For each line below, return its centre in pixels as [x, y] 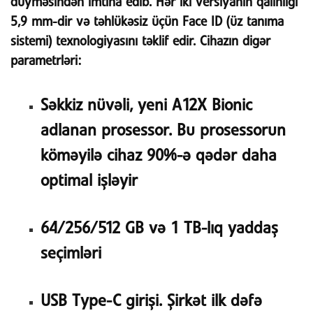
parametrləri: [46, 61]
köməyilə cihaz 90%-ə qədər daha [158, 156]
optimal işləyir [89, 181]
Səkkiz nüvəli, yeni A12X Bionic [146, 105]
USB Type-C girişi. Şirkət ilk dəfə [151, 301]
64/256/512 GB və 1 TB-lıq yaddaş [159, 228]
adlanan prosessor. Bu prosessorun [163, 131]
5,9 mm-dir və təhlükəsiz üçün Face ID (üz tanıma [147, 22]
